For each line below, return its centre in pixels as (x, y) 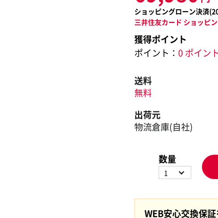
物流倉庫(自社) (163, 127)
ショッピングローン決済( (173, 11)
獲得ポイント (161, 39)
